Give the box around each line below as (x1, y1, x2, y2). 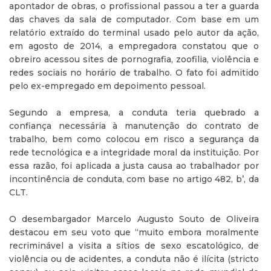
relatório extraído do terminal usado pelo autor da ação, (9, 27, 259, 38)
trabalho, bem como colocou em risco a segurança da (9, 134, 259, 145)
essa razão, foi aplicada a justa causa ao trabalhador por (9, 160, 259, 171)
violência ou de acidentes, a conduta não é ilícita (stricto (9, 253, 259, 264)
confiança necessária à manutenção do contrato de (9, 120, 259, 131)
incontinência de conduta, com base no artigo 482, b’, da (9, 174, 259, 184)
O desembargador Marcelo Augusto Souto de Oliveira (9, 214, 259, 224)
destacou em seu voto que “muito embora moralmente (9, 227, 259, 238)
